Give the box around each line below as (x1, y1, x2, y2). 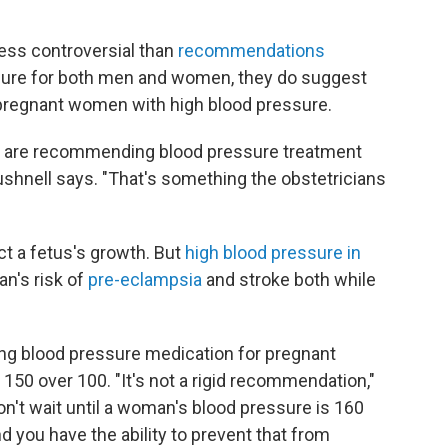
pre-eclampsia (88, 269, 202, 291)
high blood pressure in (185, 242, 361, 264)
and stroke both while (202, 269, 376, 291)
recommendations (178, 40, 325, 62)
